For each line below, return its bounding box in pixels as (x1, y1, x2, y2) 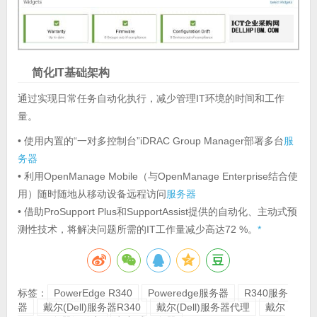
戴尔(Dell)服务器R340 (42, 301, 141, 313)
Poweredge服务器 (147, 287, 229, 299)
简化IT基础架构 (31, 67, 110, 79)
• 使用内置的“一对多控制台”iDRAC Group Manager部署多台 (17, 135, 284, 147)
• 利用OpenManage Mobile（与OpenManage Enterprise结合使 (17, 171, 298, 183)
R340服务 (243, 287, 288, 299)
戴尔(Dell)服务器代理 (156, 301, 250, 313)
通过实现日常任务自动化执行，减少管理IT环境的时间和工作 (17, 93, 284, 105)
